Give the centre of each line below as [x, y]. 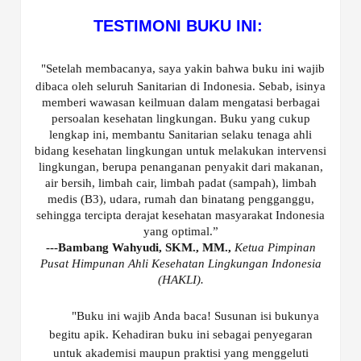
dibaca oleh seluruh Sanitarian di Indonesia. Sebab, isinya [180, 87]
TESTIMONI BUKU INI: [180, 26]
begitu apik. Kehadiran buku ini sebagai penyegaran [180, 335]
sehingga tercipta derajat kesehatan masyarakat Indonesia [180, 216]
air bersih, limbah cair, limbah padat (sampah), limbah [180, 183]
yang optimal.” [180, 232]
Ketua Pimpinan [275, 248]
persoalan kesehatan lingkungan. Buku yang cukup [180, 119]
